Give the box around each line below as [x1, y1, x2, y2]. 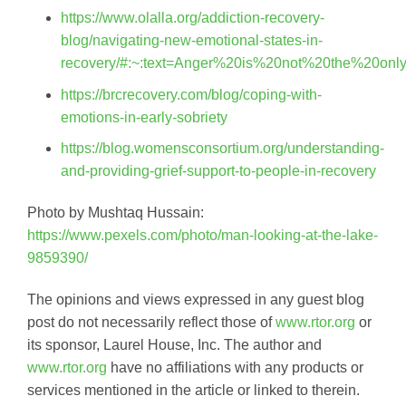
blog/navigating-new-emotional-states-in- [60, 33, 323, 49]
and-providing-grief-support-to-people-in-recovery [60, 163, 376, 179]
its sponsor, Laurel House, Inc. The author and [27, 336, 322, 353]
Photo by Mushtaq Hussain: [27, 205, 204, 221]
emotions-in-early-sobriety [60, 109, 227, 125]
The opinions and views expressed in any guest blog [27, 291, 364, 307]
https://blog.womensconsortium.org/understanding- [60, 140, 384, 157]
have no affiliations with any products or [107, 359, 363, 375]
